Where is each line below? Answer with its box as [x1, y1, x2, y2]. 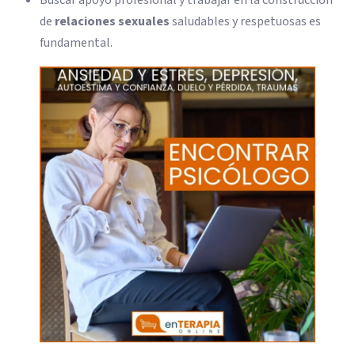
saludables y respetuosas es [170, 12, 321, 30]
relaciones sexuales [55, 12, 170, 30]
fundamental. [40, 33, 113, 52]
